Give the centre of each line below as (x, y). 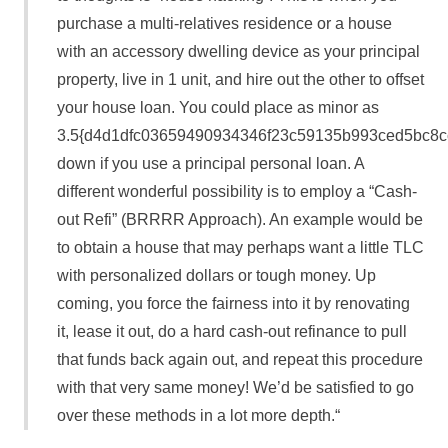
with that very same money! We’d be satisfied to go (235, 388)
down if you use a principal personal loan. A (210, 164)
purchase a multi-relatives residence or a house (224, 24)
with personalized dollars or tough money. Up (216, 276)
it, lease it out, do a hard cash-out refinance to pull (231, 332)
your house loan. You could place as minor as (217, 108)
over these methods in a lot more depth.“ (198, 416)
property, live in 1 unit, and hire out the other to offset (240, 80)
